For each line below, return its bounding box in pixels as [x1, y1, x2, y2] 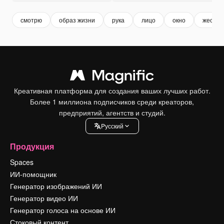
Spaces [10, 156, 33, 167]
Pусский [100, 121, 123, 130]
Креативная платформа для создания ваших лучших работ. [13, 85, 210, 95]
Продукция [10, 140, 54, 152]
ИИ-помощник [10, 168, 56, 179]
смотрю [20, 15, 42, 24]
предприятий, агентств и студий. [58, 107, 165, 117]
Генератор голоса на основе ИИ [10, 204, 115, 215]
